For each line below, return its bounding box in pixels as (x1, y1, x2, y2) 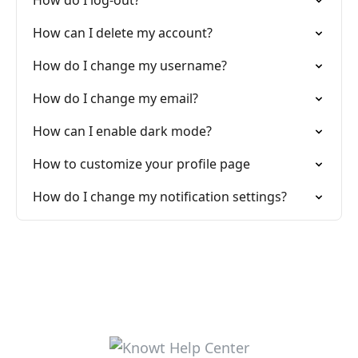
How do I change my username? (33, 57, 227, 74)
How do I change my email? (33, 89, 198, 107)
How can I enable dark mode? (33, 122, 212, 140)
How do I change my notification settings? (33, 188, 287, 205)
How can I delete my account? (33, 24, 213, 42)
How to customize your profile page (33, 155, 250, 173)
